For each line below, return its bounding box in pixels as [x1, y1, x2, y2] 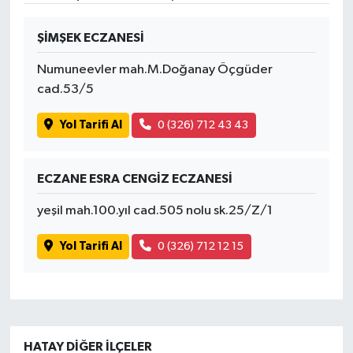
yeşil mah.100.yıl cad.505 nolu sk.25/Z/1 [36, 203, 273, 217]
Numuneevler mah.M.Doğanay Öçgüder [36, 62, 273, 76]
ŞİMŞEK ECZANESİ [36, 31, 144, 44]
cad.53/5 [36, 82, 94, 96]
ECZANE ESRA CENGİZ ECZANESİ [36, 172, 232, 185]
